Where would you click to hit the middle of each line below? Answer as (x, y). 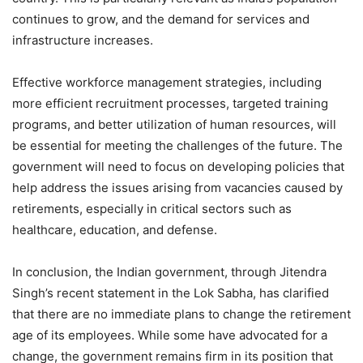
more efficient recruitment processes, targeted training (170, 103)
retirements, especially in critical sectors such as (152, 209)
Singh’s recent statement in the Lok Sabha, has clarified (171, 293)
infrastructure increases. (83, 40)
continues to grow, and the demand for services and (161, 19)
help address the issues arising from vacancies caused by (177, 188)
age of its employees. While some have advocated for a (170, 335)
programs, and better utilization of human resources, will (174, 124)
